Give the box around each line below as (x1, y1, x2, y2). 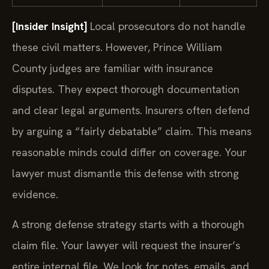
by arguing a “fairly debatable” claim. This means (12, 124, 252, 139)
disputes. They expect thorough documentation (12, 82, 240, 97)
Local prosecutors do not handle (87, 19, 246, 34)
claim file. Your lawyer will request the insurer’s (12, 238, 240, 252)
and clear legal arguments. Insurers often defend (12, 103, 250, 118)
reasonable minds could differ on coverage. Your (12, 145, 247, 160)
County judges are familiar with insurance (12, 61, 213, 76)
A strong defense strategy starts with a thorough (12, 217, 244, 231)
